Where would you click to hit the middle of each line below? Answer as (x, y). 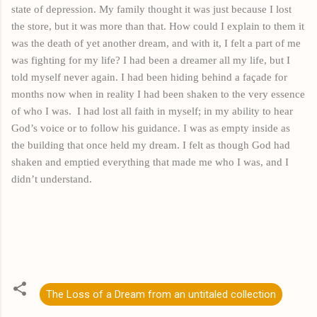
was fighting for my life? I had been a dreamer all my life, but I (151, 60)
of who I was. (41, 111)
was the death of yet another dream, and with (112, 43)
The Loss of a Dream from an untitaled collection (161, 294)
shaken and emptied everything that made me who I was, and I (150, 162)
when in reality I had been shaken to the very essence (185, 94)
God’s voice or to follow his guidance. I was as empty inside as (151, 128)
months (29, 94)
